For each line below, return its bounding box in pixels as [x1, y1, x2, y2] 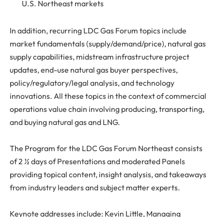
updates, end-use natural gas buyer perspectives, [10, 64, 178, 75]
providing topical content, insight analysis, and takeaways [10, 169, 206, 179]
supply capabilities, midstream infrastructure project [10, 51, 189, 62]
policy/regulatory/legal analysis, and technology [10, 77, 174, 88]
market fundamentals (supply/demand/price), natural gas [10, 38, 206, 48]
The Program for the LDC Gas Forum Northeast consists [10, 143, 202, 153]
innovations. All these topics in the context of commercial [10, 91, 206, 101]
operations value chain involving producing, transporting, [10, 104, 204, 114]
